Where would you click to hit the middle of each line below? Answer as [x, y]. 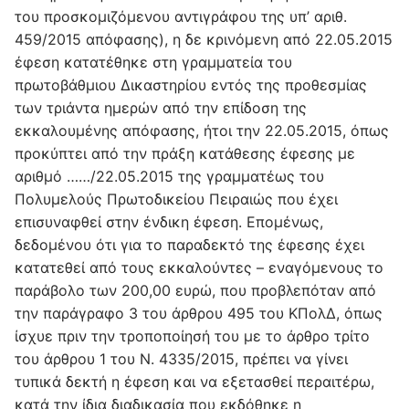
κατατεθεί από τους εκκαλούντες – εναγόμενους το [199, 268]
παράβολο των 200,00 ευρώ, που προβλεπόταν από [195, 291]
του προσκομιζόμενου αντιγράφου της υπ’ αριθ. [181, 17]
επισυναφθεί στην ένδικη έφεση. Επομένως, [169, 222]
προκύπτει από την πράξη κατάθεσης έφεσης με [185, 154]
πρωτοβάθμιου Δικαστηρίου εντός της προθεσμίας [191, 85]
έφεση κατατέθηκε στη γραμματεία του [153, 63]
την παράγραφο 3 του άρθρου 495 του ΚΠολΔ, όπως [199, 314]
